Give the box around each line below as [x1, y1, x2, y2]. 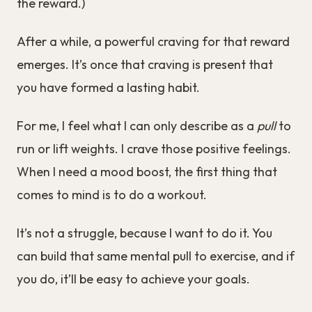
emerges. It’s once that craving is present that [17, 56, 273, 72]
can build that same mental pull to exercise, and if [17, 247, 295, 264]
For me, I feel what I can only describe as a [17, 117, 257, 134]
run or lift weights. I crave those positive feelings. [17, 140, 291, 157]
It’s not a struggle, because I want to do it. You [17, 224, 272, 241]
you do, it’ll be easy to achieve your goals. [17, 270, 250, 287]
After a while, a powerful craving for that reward [17, 33, 290, 49]
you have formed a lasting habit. [17, 79, 200, 95]
